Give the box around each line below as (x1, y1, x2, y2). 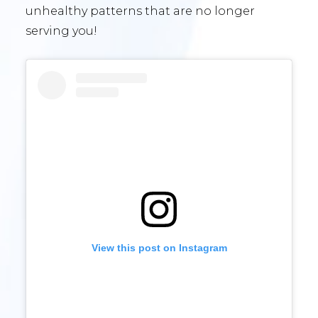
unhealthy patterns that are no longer (26, 4, 255, 18)
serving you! (26, 23, 97, 38)
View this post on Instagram (91, 241, 227, 253)
